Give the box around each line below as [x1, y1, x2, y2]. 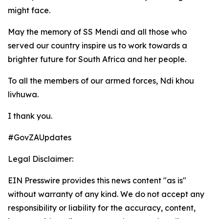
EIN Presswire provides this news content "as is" [8, 175, 186, 185]
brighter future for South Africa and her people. [8, 54, 186, 64]
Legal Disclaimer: [8, 154, 73, 164]
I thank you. [8, 111, 52, 121]
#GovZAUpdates [8, 132, 71, 142]
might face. [8, 5, 50, 15]
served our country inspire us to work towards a [8, 41, 187, 50]
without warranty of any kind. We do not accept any [8, 189, 204, 199]
